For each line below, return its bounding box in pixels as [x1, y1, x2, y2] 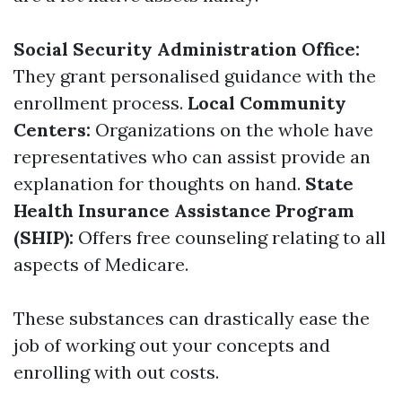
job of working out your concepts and [13, 334, 330, 356]
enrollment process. [13, 92, 188, 114]
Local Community [188, 92, 346, 114]
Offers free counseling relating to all [74, 226, 386, 249]
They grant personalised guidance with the [13, 65, 376, 87]
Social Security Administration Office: [13, 38, 360, 60]
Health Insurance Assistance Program [13, 199, 354, 222]
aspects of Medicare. [13, 253, 188, 275]
